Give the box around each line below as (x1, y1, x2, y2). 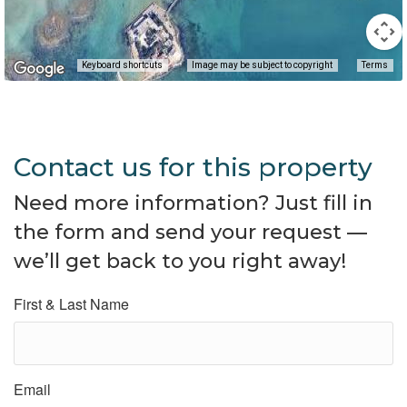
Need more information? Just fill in (14, 191, 372, 215)
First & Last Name (14, 293, 129, 314)
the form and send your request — (14, 220, 367, 244)
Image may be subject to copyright (192, 60, 333, 71)
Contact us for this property (14, 152, 372, 183)
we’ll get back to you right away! (14, 249, 346, 273)
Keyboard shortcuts (82, 60, 163, 71)
